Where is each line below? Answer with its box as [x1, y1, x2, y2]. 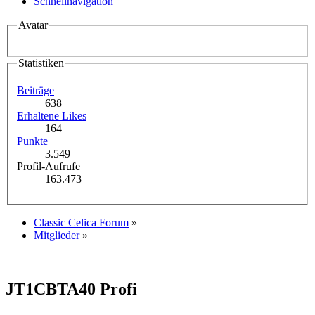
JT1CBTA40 [6, 280, 100, 299]
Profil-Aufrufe [17, 160, 80, 173]
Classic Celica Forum [34, 217, 129, 229]
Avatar [18, 19, 48, 31]
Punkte [17, 135, 48, 148]
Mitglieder [34, 229, 79, 242]
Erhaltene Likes [17, 110, 86, 122]
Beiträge [17, 84, 54, 97]
